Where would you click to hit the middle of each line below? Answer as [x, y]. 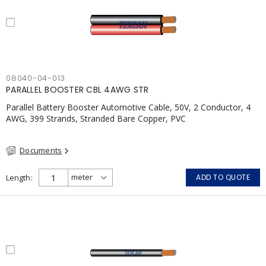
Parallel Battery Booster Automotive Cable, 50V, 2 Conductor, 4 [128, 107]
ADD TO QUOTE [223, 177]
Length [18, 177]
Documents [41, 150]
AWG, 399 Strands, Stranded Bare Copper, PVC [96, 118]
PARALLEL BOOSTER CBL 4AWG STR [77, 90]
